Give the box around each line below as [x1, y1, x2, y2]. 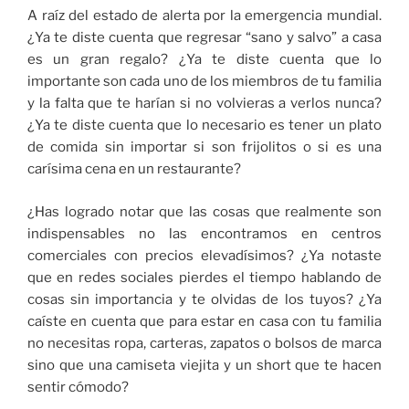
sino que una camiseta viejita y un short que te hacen [27, 356, 382, 373]
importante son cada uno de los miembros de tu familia [27, 73, 382, 90]
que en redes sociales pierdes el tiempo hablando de [27, 268, 382, 286]
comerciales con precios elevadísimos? [27, 246, 301, 264]
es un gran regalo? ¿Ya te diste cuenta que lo [27, 51, 382, 68]
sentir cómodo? [27, 378, 129, 395]
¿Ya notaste [301, 246, 382, 264]
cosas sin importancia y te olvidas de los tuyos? [27, 290, 353, 308]
